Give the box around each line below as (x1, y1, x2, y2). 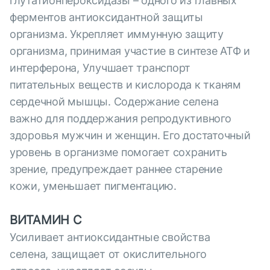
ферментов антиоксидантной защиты (10, 11, 203, 24)
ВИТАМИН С (10, 213, 82, 228)
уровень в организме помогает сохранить (10, 146, 227, 159)
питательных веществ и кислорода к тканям (10, 78, 241, 92)
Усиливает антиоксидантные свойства (10, 231, 210, 244)
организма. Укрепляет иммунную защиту (10, 28, 224, 41)
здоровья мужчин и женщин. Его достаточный (10, 129, 251, 142)
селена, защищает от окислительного (10, 248, 207, 261)
